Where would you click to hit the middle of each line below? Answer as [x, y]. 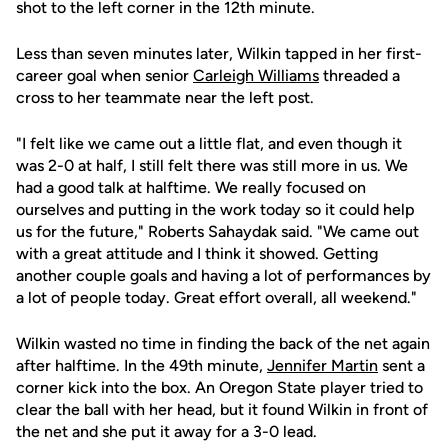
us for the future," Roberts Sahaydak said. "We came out [217, 231]
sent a [401, 365]
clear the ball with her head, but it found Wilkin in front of [222, 409]
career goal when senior [104, 75]
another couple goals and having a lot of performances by [223, 275]
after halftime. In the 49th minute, [141, 365]
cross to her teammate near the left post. [165, 97]
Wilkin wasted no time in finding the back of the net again [223, 343]
